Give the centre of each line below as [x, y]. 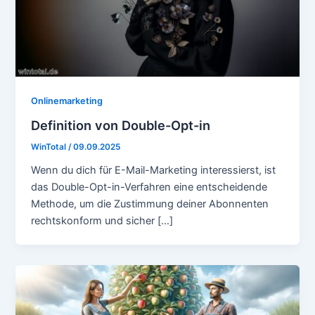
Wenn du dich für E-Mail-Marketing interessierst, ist [154, 170]
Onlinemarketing [67, 101]
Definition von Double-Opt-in [121, 125]
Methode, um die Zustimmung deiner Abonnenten [150, 204]
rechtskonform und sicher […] [102, 220]
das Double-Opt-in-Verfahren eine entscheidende [149, 187]
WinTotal [50, 147]
